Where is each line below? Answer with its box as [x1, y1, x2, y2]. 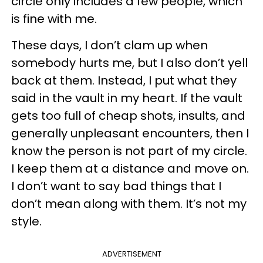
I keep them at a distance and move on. [11, 160, 249, 177]
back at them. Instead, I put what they [11, 72, 237, 89]
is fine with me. [11, 11, 97, 28]
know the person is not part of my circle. [11, 143, 247, 160]
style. [11, 213, 42, 230]
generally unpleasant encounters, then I [11, 125, 249, 142]
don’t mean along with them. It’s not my [11, 195, 247, 213]
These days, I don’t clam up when [11, 37, 208, 54]
